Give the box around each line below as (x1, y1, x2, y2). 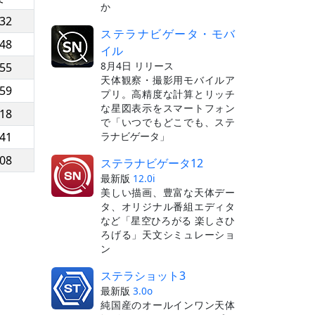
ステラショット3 (101, 267, 186, 283)
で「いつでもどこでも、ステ (101, 115, 235, 129)
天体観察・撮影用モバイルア (101, 72, 235, 86)
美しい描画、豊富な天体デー (101, 185, 235, 199)
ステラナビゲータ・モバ (101, 25, 235, 41)
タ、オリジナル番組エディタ (101, 199, 235, 213)
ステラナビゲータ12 (101, 155, 203, 171)
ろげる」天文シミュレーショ (101, 227, 235, 241)
